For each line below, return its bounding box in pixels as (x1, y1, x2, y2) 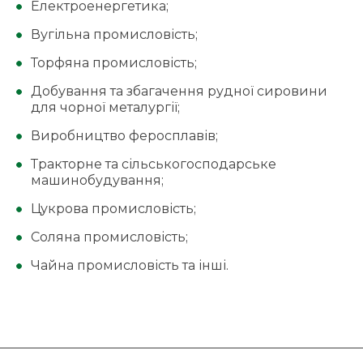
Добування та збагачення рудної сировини (31, 83, 327, 99)
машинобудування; (31, 173, 164, 188)
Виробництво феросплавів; (31, 128, 218, 143)
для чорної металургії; (31, 100, 180, 115)
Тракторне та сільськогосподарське (31, 156, 276, 172)
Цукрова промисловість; (31, 201, 196, 216)
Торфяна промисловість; (31, 55, 197, 70)
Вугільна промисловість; (31, 27, 198, 42)
